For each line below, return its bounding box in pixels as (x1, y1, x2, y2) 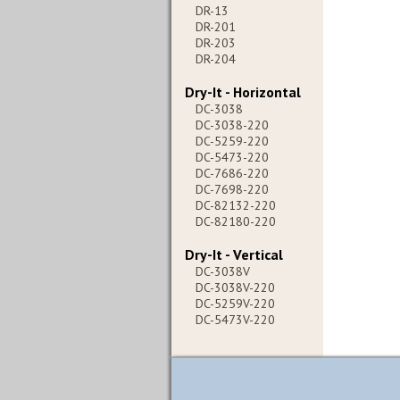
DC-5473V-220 (196, 312, 275, 328)
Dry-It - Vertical (185, 246, 283, 263)
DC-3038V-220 (196, 279, 275, 296)
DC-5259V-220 (196, 296, 275, 312)
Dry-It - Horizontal (185, 83, 301, 101)
